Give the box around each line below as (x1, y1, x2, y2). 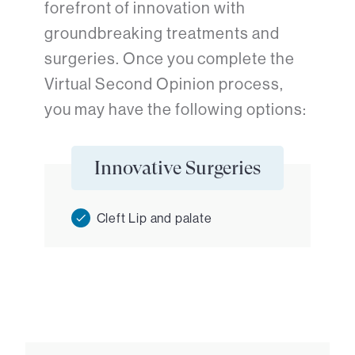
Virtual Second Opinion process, (44, 75, 284, 94)
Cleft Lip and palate (96, 210, 212, 226)
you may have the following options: (44, 101, 307, 119)
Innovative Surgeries (94, 157, 261, 179)
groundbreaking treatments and (44, 25, 280, 43)
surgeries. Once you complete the (44, 50, 295, 68)
